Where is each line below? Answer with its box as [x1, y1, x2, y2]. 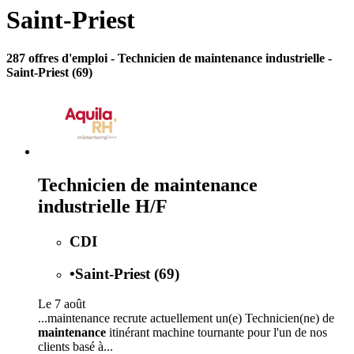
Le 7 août [38, 297, 85, 311]
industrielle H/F [38, 195, 168, 217]
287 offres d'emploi [6, 51, 111, 66]
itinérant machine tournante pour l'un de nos [106, 326, 327, 340]
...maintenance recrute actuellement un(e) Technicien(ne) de [38, 311, 334, 326]
